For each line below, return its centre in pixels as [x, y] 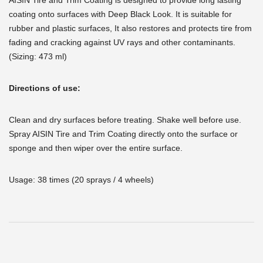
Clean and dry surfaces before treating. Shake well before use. [125, 120]
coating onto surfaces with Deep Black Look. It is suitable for [120, 14]
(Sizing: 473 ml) [38, 57]
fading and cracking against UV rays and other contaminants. [122, 43]
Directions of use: [46, 88]
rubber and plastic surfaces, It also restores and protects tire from [130, 28]
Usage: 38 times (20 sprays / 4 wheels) [81, 180]
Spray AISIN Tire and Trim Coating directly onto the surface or [123, 134]
